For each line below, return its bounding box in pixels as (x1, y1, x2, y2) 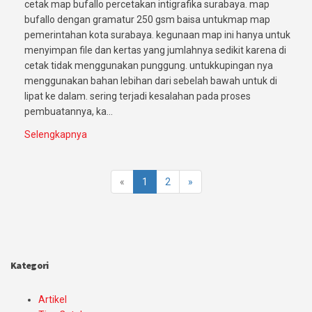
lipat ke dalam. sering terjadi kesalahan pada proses (24, 91, 251, 102)
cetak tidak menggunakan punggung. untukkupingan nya (24, 60, 273, 72)
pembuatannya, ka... (24, 106, 113, 118)
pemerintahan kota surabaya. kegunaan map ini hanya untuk (24, 29, 290, 41)
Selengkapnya (24, 129, 87, 141)
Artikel (38, 294, 67, 306)
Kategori (10, 259, 49, 272)
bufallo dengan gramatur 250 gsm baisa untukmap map (24, 14, 270, 26)
